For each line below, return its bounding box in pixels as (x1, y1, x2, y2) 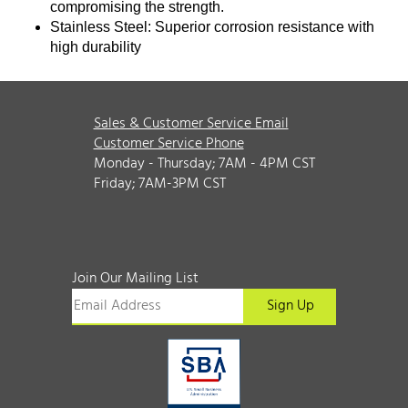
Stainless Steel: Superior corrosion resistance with (50, 18, 374, 35)
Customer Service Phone (93, 131, 244, 156)
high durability (50, 38, 141, 55)
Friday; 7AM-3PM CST (93, 171, 226, 196)
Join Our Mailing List (72, 266, 199, 291)
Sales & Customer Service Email (93, 111, 289, 136)
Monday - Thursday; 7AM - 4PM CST (93, 151, 315, 176)
